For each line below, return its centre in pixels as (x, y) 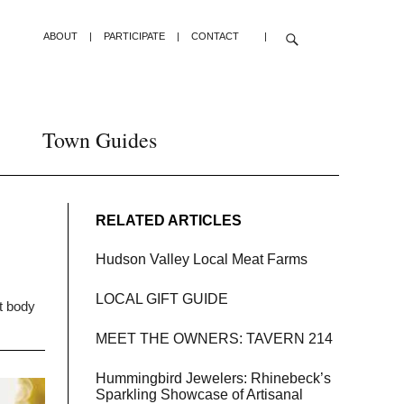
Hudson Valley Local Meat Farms (202, 259)
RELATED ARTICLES (169, 220)
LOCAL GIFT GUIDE (162, 299)
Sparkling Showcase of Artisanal (199, 395)
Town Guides (100, 140)
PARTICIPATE (134, 36)
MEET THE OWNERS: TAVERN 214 (214, 339)
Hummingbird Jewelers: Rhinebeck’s (213, 378)
